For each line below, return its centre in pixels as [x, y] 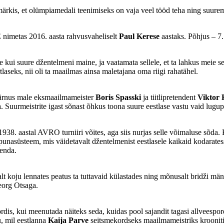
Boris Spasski [118, 97]
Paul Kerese [139, 36]
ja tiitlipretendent [169, 97]
